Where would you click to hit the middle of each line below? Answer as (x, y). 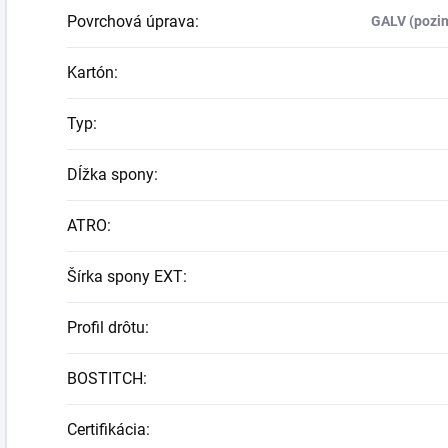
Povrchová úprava (131, 21)
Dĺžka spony (110, 174)
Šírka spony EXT (125, 276)
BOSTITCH (105, 378)
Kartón (90, 72)
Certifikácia (106, 429)
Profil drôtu (106, 327)
